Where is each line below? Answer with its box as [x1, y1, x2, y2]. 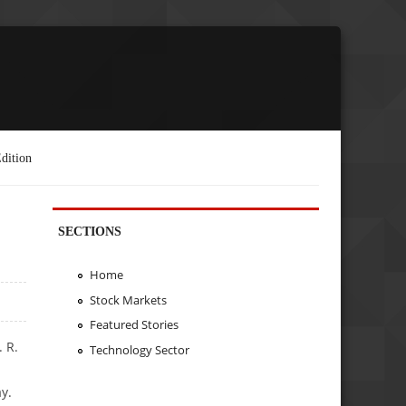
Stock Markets [89, 291, 167, 308]
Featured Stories [89, 316, 179, 333]
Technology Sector [89, 342, 189, 359]
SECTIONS [58, 223, 122, 238]
